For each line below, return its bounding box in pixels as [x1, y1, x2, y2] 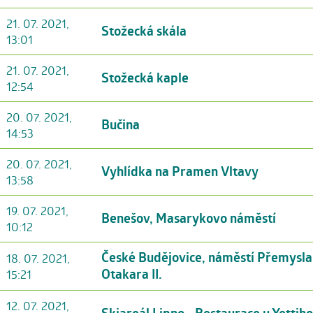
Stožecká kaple [101, 68, 189, 87]
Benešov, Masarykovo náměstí [101, 209, 276, 227]
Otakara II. [101, 265, 162, 283]
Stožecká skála [101, 22, 187, 40]
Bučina [101, 115, 140, 133]
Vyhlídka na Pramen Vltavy [101, 162, 259, 180]
